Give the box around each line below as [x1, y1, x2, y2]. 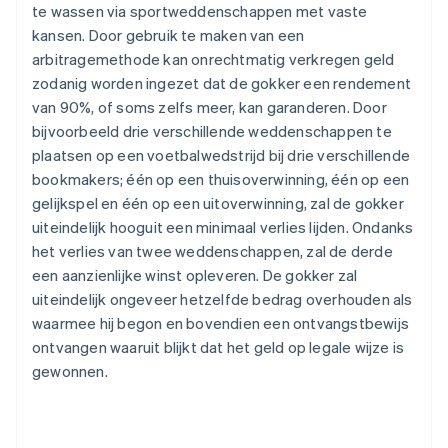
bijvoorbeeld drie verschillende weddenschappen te [32, 121, 392, 142]
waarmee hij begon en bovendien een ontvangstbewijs [32, 313, 410, 334]
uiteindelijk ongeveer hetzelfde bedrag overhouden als [32, 289, 413, 310]
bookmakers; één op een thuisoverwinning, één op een [32, 169, 410, 190]
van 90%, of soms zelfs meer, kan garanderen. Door [32, 97, 387, 118]
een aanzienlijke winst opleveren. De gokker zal [32, 265, 358, 286]
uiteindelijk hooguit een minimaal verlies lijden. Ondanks [32, 217, 414, 238]
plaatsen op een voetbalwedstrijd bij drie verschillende [32, 145, 411, 166]
